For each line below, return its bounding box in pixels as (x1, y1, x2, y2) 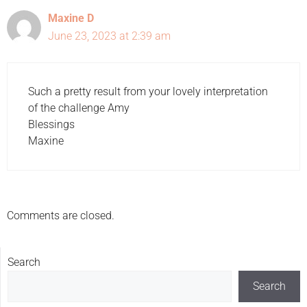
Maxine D (48, 11, 94, 25)
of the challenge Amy (28, 101, 130, 114)
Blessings (28, 117, 75, 131)
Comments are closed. (7, 208, 114, 222)
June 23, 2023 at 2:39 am (48, 29, 171, 42)
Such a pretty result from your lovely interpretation (28, 84, 268, 98)
